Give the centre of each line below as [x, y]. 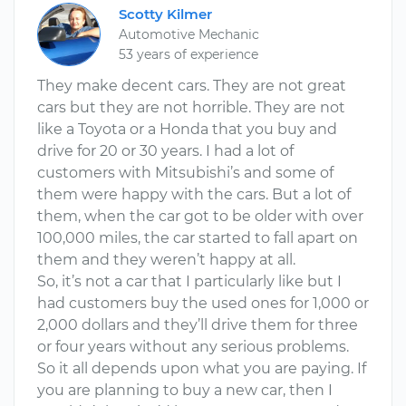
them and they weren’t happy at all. [166, 260]
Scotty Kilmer [165, 14]
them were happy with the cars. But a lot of [194, 194]
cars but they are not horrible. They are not [191, 107]
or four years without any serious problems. [193, 347]
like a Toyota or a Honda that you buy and [187, 129]
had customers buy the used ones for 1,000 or [203, 303]
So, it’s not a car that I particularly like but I [189, 281]
